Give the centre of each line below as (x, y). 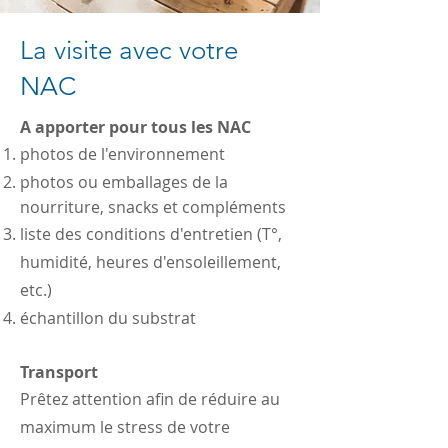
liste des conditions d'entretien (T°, (151, 233)
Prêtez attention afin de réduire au (150, 398)
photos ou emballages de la (124, 181)
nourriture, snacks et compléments (153, 206)
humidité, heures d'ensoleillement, (150, 261)
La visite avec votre (129, 50)
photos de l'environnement (122, 153)
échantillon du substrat (108, 317)
